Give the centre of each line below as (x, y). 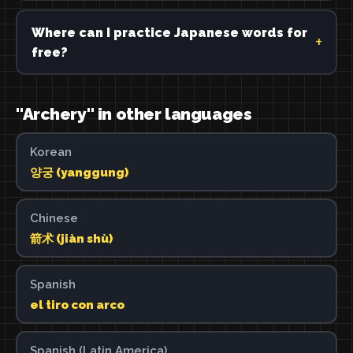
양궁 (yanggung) (79, 172)
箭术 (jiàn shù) (71, 238)
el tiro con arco (77, 305)
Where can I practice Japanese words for (169, 32)
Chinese (54, 218)
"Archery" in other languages (134, 114)
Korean (50, 152)
